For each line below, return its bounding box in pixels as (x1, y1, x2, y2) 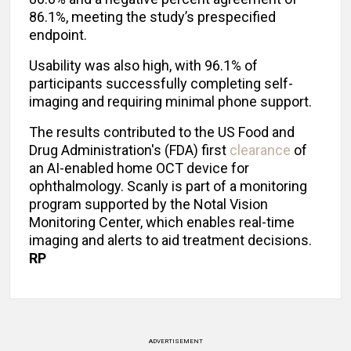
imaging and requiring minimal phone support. (29, 92, 312, 110)
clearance (230, 141, 291, 158)
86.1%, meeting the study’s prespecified (29, 8, 276, 25)
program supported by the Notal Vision (29, 195, 268, 212)
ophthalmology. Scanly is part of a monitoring (29, 177, 307, 194)
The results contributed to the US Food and (29, 123, 295, 140)
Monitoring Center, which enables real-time (29, 213, 295, 230)
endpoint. (29, 26, 87, 43)
